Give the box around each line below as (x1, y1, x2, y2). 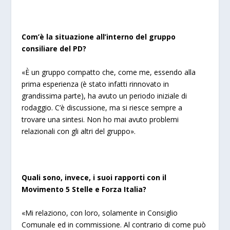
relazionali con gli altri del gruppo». (22, 126, 136, 136)
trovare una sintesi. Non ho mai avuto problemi (22, 114, 179, 124)
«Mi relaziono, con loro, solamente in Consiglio (22, 207, 178, 218)
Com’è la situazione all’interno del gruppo (22, 32, 176, 42)
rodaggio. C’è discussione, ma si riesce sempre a (22, 102, 183, 112)
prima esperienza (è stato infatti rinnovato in (22, 79, 169, 89)
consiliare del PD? (22, 44, 87, 54)
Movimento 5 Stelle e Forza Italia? (22, 184, 147, 195)
